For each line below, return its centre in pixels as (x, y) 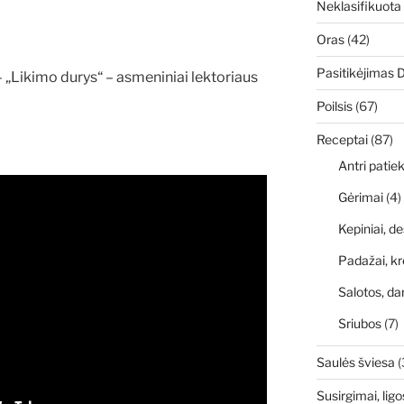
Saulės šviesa (355, 363)
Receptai (342, 140)
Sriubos (359, 324)
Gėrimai (360, 197)
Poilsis (334, 106)
